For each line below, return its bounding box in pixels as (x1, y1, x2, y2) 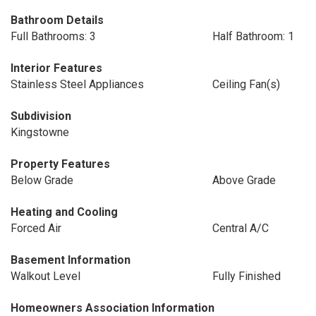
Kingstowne (11, 126, 69, 139)
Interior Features (11, 61, 102, 75)
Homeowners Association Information (11, 301, 214, 315)
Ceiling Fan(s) (212, 78, 280, 91)
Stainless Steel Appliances (11, 78, 144, 91)
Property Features (11, 157, 110, 171)
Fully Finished (212, 269, 281, 283)
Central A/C (212, 221, 269, 235)
